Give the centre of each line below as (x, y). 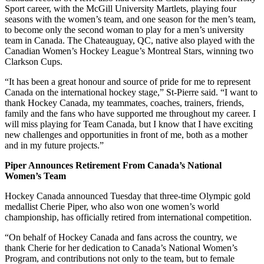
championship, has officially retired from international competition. (128, 217)
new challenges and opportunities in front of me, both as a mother (126, 135)
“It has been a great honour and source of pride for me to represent (128, 82)
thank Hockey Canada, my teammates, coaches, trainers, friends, (124, 103)
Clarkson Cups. (34, 62)
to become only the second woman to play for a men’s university (124, 30)
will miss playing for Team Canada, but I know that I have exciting (129, 124)
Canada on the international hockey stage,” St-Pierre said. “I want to (131, 93)
